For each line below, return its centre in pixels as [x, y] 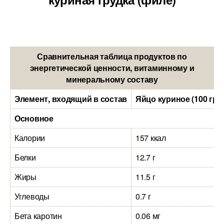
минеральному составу [112, 79]
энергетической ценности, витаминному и [112, 68]
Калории [30, 138]
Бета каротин [38, 216]
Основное [34, 118]
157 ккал [151, 138]
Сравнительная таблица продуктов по [112, 56]
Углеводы [32, 196]
